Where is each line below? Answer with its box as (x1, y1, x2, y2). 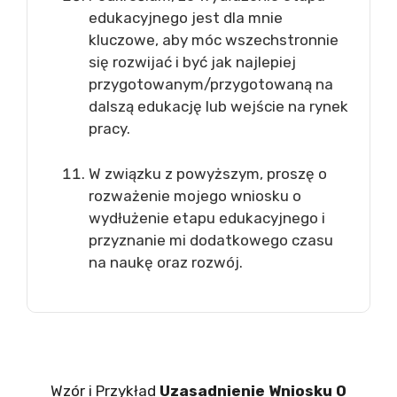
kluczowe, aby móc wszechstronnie (89, 31, 339, 49)
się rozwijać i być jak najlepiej (89, 53, 296, 71)
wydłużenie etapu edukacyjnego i (89, 208, 325, 227)
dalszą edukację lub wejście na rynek (89, 97, 348, 115)
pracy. (89, 120, 130, 137)
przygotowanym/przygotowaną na (89, 75, 333, 93)
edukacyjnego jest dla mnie (89, 9, 283, 27)
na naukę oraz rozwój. (89, 253, 243, 271)
